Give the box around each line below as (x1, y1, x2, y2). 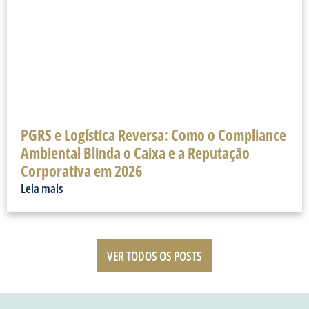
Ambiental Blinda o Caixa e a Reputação (21, 141, 250, 163)
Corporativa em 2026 (21, 159, 142, 181)
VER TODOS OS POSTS (107, 247, 202, 264)
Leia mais (21, 179, 63, 197)
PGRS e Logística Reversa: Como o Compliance (21, 123, 286, 145)
